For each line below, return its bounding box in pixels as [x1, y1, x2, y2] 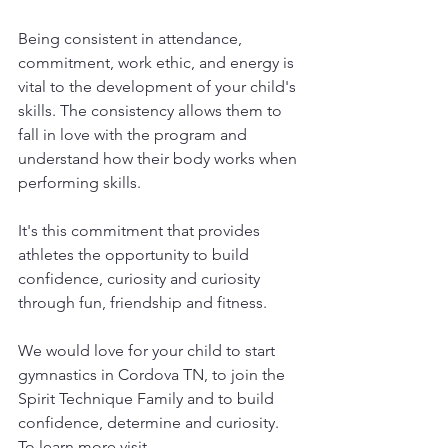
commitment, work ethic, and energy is [18, 53, 298, 72]
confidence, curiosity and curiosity [18, 269, 264, 288]
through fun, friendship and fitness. [18, 293, 271, 312]
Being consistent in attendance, [18, 29, 246, 48]
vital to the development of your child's [18, 77, 300, 96]
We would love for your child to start [18, 341, 279, 360]
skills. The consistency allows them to [18, 101, 286, 120]
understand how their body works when [18, 149, 301, 168]
